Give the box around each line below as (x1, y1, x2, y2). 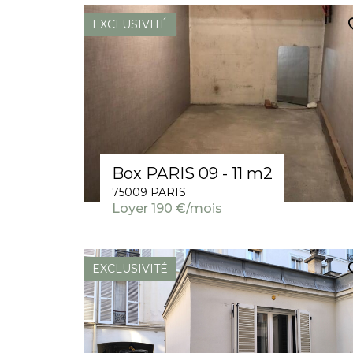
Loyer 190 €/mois (112, 201, 222, 217)
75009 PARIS (112, 185, 186, 200)
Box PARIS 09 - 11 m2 (112, 164, 273, 184)
